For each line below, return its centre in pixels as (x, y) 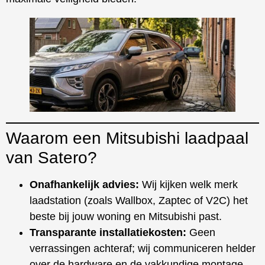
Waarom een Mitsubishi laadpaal (127, 138)
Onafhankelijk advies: (84, 184)
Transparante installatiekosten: (108, 232)
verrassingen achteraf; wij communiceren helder (143, 248)
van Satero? (51, 157)
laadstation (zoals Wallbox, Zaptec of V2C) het (139, 200)
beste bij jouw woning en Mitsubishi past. (126, 216)
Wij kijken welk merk (188, 184)
